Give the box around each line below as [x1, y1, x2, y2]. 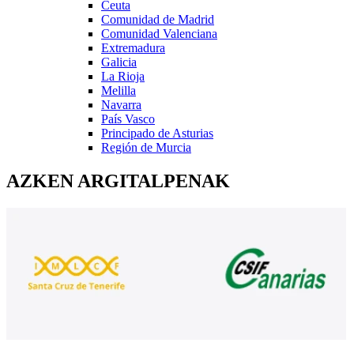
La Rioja [101, 69, 145, 83]
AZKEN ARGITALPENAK [6, 170, 230, 191]
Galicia [101, 55, 137, 69]
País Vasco [101, 111, 155, 126]
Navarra [101, 97, 141, 111]
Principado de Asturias [101, 126, 213, 140]
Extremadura [101, 40, 165, 55]
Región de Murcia [101, 140, 191, 154]
